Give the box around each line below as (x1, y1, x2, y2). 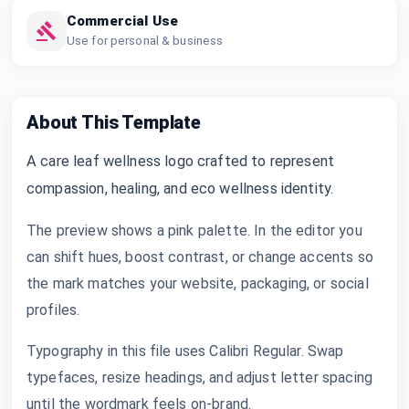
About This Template (26, 110, 201, 133)
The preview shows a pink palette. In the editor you (26, 221, 362, 239)
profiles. (26, 300, 80, 319)
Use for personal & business (67, 33, 224, 47)
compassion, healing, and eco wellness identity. (26, 179, 334, 197)
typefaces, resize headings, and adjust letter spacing (26, 368, 372, 386)
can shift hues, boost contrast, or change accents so (26, 247, 373, 266)
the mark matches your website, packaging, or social (26, 274, 369, 292)
